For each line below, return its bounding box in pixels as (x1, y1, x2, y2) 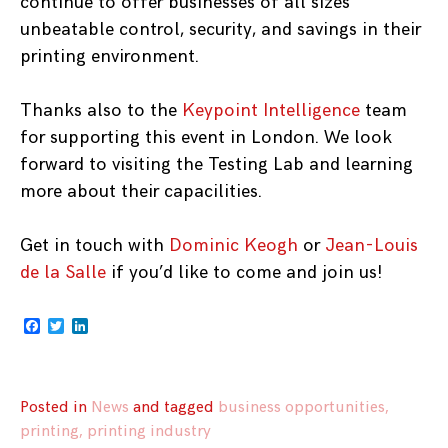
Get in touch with (20, 235, 169, 257)
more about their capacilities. (20, 181, 262, 203)
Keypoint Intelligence (182, 100, 360, 122)
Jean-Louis (320, 235, 418, 257)
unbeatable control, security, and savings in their (20, 19, 421, 41)
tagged (164, 398, 218, 418)
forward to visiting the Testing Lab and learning (20, 154, 413, 176)
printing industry (87, 422, 211, 442)
